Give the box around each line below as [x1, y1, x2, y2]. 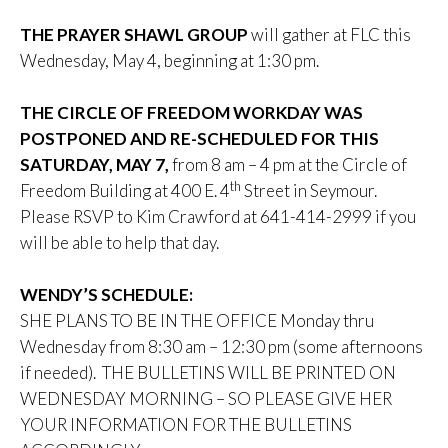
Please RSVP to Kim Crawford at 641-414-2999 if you [20, 206, 416, 228]
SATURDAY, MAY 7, [20, 154, 169, 176]
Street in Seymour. [241, 180, 377, 202]
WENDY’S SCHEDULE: [20, 284, 193, 306]
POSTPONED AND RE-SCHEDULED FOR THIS [20, 128, 379, 150]
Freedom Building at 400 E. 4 [20, 180, 230, 202]
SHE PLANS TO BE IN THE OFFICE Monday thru [20, 310, 374, 332]
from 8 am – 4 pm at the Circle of [169, 154, 407, 176]
